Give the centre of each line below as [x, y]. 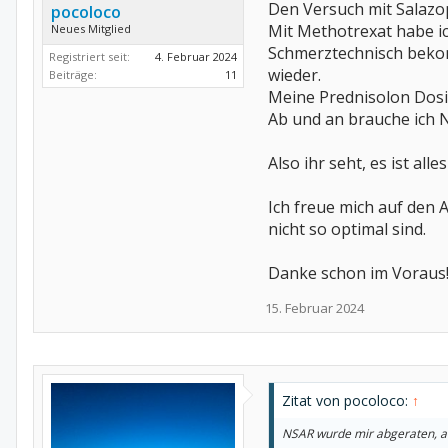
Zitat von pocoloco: [347, 400]
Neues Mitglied [91, 28]
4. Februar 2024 [196, 56]
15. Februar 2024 [314, 308]
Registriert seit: [89, 56]
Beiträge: [73, 74]
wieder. [294, 75]
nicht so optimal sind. [347, 229]
